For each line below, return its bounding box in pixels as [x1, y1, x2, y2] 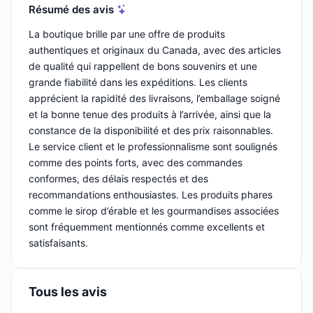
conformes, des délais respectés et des [29, 173, 208, 185]
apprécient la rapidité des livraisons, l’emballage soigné [29, 92, 280, 105]
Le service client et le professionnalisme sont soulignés [29, 140, 277, 153]
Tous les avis [29, 284, 107, 300]
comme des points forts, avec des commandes [29, 156, 242, 169]
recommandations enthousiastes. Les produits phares [29, 189, 272, 201]
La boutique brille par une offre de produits [29, 28, 225, 41]
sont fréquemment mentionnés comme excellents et [29, 221, 265, 233]
